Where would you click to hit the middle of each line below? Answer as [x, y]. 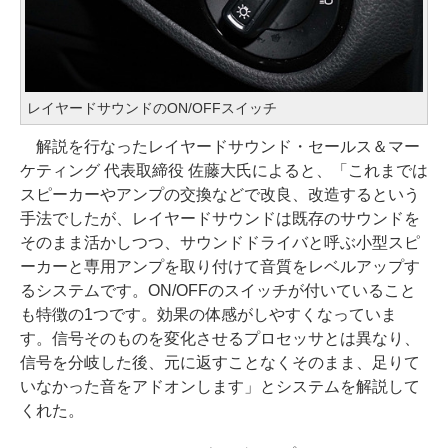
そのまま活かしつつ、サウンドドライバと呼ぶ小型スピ [220, 243]
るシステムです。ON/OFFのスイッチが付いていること [218, 291]
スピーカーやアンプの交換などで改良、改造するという [220, 195]
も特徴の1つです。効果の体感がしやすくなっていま [208, 315]
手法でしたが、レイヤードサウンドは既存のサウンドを [220, 219]
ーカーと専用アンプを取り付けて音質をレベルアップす [220, 267]
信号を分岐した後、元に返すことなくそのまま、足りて [220, 363]
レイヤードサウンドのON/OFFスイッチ [152, 108]
